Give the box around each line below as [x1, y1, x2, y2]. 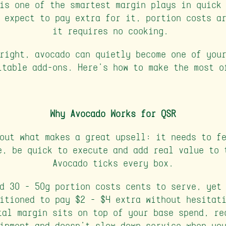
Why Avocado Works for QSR [49, 108, 176, 120]
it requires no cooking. [52, 25, 174, 37]
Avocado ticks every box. [52, 157, 174, 169]
